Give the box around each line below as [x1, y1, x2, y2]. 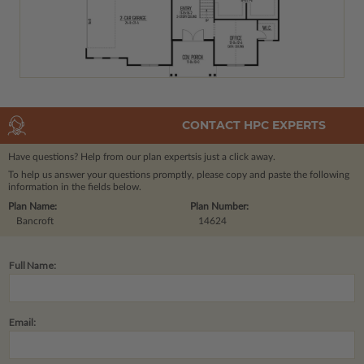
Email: [9, 315, 36, 328]
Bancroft [16, 215, 54, 226]
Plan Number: [190, 201, 249, 211]
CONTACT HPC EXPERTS [182, 118, 326, 133]
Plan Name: [8, 201, 57, 211]
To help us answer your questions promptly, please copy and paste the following [8, 169, 349, 180]
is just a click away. [195, 151, 275, 162]
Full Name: [9, 258, 56, 271]
